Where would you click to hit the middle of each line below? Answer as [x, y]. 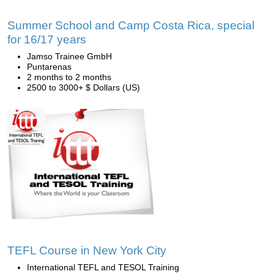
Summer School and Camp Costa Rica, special [131, 25]
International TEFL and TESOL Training [103, 267]
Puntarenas [49, 67]
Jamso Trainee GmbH [69, 56]
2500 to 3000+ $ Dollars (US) [83, 87]
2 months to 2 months [69, 77]
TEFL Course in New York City [87, 250]
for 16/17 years [47, 39]
